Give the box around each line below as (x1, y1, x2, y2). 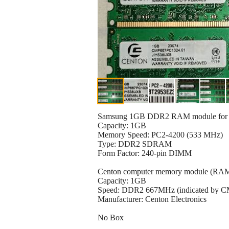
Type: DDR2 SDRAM (98, 140, 172, 149)
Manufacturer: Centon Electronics (98, 195, 207, 204)
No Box (98, 213, 124, 222)
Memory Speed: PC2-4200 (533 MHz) (98, 130, 223, 140)
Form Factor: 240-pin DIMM (98, 149, 192, 158)
